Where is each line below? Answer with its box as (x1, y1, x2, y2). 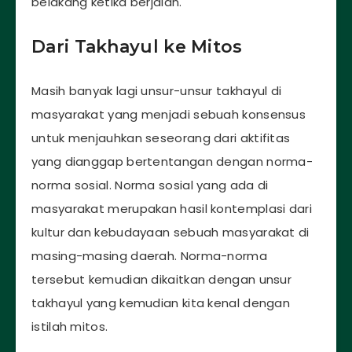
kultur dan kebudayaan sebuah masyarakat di (31, 223, 310, 240)
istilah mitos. (31, 317, 108, 335)
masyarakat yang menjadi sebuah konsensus (31, 105, 306, 123)
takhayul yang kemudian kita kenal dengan (31, 294, 290, 311)
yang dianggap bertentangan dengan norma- (31, 152, 313, 170)
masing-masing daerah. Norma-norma (31, 247, 267, 264)
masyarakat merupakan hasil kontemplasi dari (31, 200, 312, 217)
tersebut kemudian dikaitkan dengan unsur (31, 270, 291, 288)
